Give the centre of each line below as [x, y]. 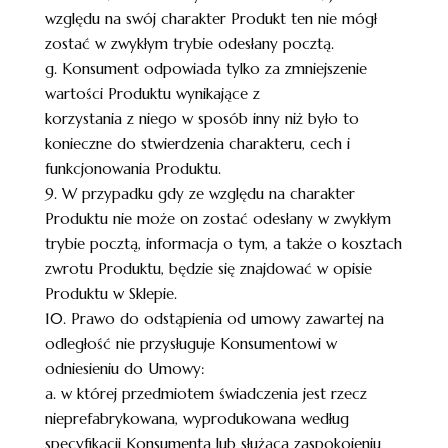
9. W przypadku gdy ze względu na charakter [199, 193]
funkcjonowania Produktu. [132, 168]
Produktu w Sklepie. [110, 293]
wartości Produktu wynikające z [152, 93]
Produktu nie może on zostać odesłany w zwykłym [217, 218]
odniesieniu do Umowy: [124, 368]
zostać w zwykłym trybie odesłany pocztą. [189, 43]
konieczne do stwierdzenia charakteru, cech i [197, 143]
